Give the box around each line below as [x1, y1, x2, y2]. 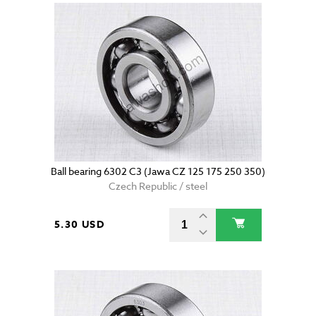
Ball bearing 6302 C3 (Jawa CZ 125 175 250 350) [51, 164, 265, 178]
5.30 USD [54, 217, 105, 233]
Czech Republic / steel [109, 179, 207, 193]
